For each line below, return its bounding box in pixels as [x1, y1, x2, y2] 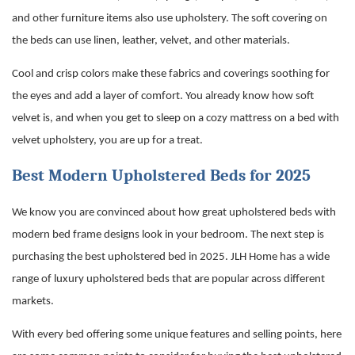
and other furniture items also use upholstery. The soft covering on [12, 13, 327, 25]
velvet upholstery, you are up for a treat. [12, 135, 203, 147]
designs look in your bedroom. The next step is [101, 229, 324, 242]
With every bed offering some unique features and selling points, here [12, 329, 342, 342]
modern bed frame [12, 229, 101, 242]
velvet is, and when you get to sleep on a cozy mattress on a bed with [12, 113, 339, 125]
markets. [12, 296, 54, 308]
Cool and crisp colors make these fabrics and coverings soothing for [12, 68, 330, 81]
